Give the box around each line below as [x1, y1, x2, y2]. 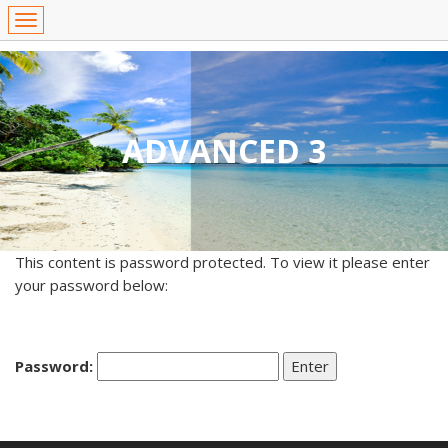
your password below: [15, 275, 168, 295]
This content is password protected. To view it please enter [15, 252, 430, 272]
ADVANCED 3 [122, 129, 326, 172]
